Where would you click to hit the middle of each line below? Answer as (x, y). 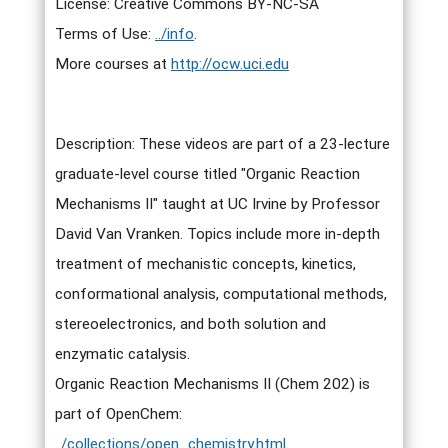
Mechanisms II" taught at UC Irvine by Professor (217, 204)
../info (174, 34)
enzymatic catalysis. (122, 354)
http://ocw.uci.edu (230, 64)
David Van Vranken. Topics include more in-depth (217, 234)
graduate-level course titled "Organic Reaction (207, 174)
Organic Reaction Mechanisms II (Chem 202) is (212, 384)
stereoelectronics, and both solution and (190, 324)
